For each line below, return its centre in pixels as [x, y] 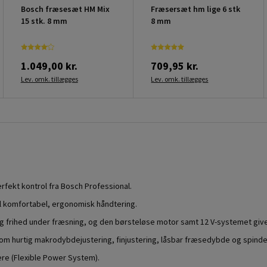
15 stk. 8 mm [44, 21]
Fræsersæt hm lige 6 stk [196, 9]
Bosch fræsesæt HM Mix [65, 9]
